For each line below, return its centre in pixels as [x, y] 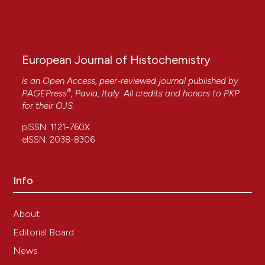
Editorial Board [44, 232]
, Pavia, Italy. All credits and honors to [148, 94]
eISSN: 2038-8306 [59, 140]
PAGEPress [45, 94]
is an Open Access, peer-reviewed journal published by [130, 81]
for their [39, 106]
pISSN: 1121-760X [56, 127]
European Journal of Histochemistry [117, 60]
